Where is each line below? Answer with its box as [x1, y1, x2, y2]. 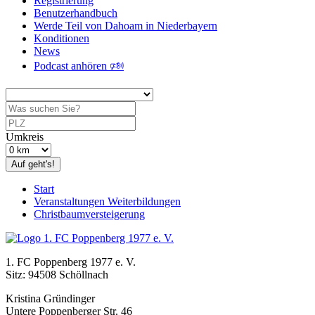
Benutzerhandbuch [34, 7, 117, 19]
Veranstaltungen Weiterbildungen [34, 195, 181, 207]
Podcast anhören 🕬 [34, 60, 124, 72]
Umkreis [6, 131, 44, 143]
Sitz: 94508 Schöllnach [6, 269, 108, 281]
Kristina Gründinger [6, 292, 95, 304]
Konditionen [34, 32, 89, 44]
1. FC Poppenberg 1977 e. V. [6, 256, 136, 268]
